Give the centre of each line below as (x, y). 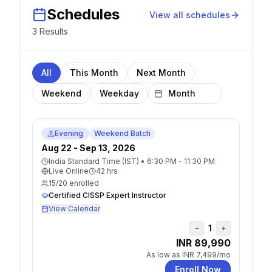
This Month (94, 73)
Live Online (69, 171)
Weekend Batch (122, 133)
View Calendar (74, 209)
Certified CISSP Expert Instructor (107, 195)
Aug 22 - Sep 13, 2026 (88, 148)
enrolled (83, 183)
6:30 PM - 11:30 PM (181, 161)
